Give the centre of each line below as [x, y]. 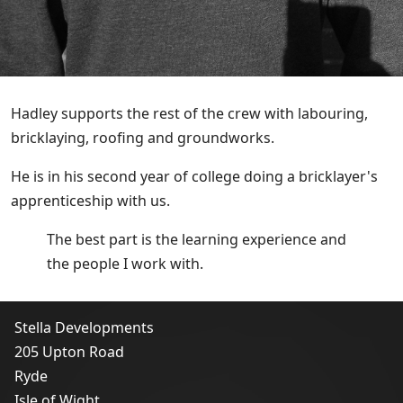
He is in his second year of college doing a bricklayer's [194, 177]
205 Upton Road [69, 352]
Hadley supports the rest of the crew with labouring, [189, 114]
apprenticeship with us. [90, 201]
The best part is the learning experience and [197, 240]
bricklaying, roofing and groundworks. [143, 138]
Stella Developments [84, 328]
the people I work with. [125, 264]
